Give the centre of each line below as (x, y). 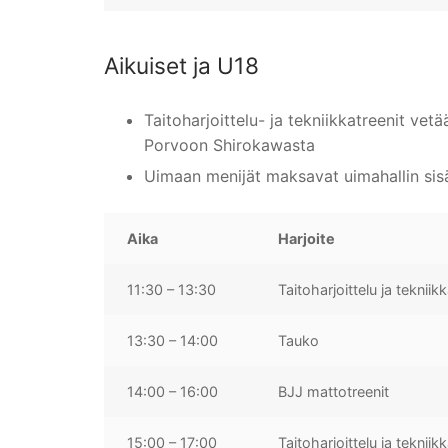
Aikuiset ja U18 (181, 65)
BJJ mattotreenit (334, 391)
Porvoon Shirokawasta (229, 144)
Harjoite (307, 238)
